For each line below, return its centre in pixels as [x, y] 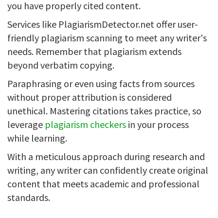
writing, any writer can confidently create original [108, 170]
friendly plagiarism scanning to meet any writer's [107, 38]
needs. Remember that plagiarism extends [94, 51]
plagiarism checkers [85, 124]
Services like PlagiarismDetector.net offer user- [103, 24]
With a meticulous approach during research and [106, 156]
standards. [29, 197]
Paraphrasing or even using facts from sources [101, 83]
